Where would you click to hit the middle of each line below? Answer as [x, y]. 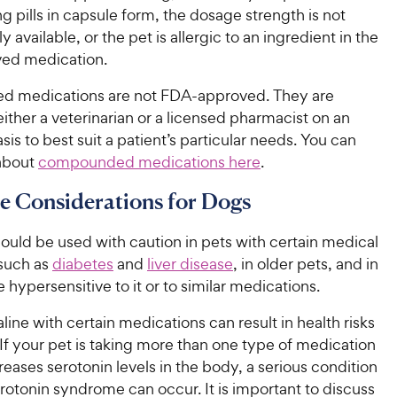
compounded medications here [149, 162]
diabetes [83, 264]
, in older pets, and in [306, 264]
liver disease [190, 264]
